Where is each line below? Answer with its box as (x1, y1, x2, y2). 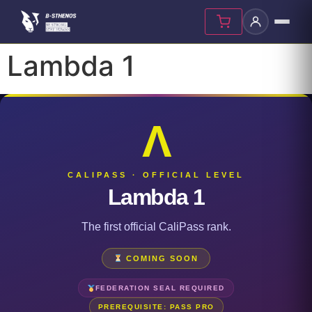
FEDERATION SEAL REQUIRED (95, 284, 225, 292)
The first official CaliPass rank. (81, 221, 231, 233)
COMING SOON (122, 254, 198, 263)
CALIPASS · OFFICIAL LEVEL (68, 171, 244, 179)
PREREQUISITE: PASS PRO (97, 303, 214, 311)
